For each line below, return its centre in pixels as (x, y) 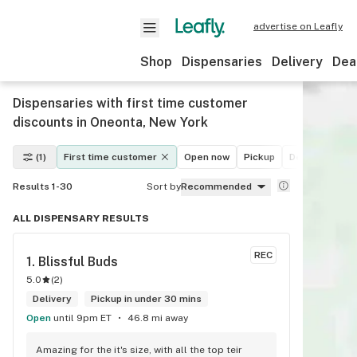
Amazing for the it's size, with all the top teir (139, 350)
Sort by (164, 186)
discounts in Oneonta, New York (110, 122)
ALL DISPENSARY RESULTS (81, 218)
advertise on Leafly (298, 26)
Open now (207, 157)
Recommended (216, 186)
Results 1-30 (43, 186)
